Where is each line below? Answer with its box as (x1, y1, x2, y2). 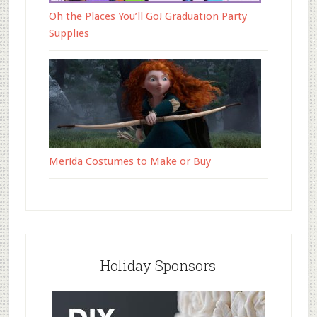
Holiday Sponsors (100, 256, 217, 275)
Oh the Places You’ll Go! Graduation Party (48, 10, 247, 23)
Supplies (48, 27, 89, 40)
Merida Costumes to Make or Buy (48, 155, 211, 168)
